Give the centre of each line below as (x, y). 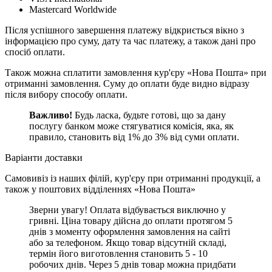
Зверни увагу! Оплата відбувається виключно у (127, 209)
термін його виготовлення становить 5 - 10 (118, 253)
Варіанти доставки (44, 157)
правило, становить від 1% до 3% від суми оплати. (134, 137)
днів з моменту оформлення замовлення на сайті (130, 231)
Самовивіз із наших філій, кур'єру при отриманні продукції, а (133, 178)
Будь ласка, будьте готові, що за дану (150, 115)
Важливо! (52, 115)
